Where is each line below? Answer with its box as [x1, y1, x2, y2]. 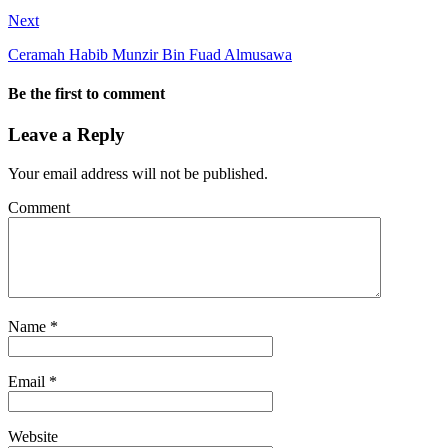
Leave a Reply [8, 124, 125, 146]
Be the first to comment [8, 85, 165, 103]
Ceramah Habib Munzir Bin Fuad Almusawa [8, 45, 292, 63]
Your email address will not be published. [8, 165, 268, 183]
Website [8, 428, 58, 446]
